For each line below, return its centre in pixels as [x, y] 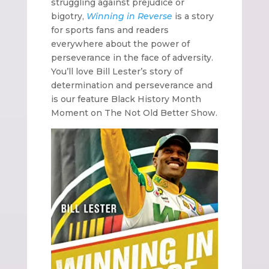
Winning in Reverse [129, 17]
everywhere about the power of [120, 44]
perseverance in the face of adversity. [132, 58]
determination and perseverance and [131, 86]
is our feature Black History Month [126, 99]
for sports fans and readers [110, 30]
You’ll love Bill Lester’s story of [116, 72]
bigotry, [68, 17]
